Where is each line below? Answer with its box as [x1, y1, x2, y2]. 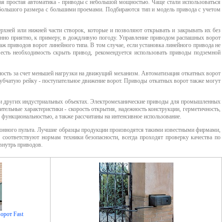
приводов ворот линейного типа [7, 42, 87, 49]
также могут [188, 77, 221, 85]
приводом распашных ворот [150, 34, 221, 42]
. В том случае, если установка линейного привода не [87, 42, 221, 49]
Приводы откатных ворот [124, 77, 188, 85]
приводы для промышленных [147, 98, 221, 106]
